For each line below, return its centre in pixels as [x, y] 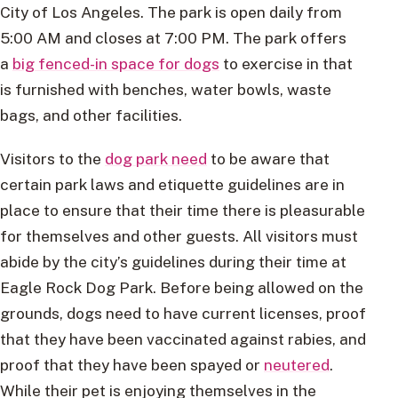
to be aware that [268, 159]
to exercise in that [286, 64]
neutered [297, 365]
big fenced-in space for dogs [116, 64]
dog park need [156, 159]
